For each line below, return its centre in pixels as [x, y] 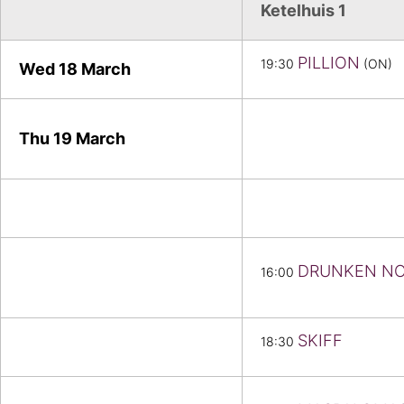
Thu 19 [47, 139]
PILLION [329, 63]
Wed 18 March [75, 69]
